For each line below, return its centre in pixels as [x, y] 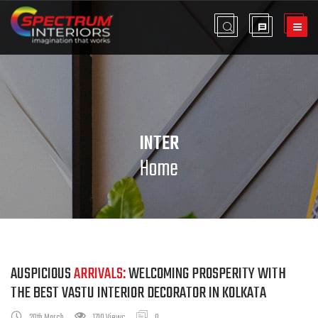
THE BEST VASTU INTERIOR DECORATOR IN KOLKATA [138, 293]
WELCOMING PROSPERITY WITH [206, 274]
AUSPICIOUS [42, 274]
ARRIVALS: [100, 274]
